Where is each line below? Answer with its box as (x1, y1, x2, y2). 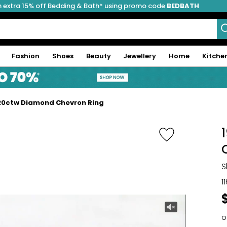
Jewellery (123, 51, 157, 61)
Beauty (86, 51, 111, 61)
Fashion (12, 51, 40, 61)
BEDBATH (167, 1, 199, 11)
